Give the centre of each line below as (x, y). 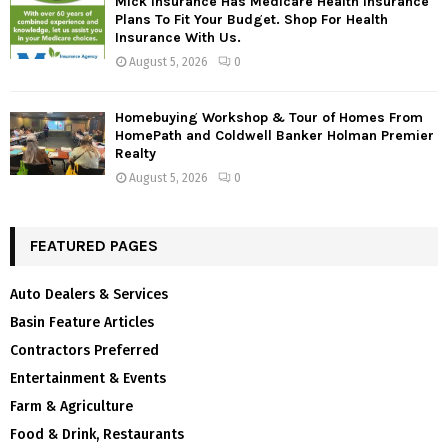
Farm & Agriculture (71, 407)
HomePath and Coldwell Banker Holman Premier (274, 136)
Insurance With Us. (178, 38)
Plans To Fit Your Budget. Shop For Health (251, 20)
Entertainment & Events (88, 379)
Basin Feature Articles (82, 323)
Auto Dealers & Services (89, 295)
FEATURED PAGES (94, 246)
